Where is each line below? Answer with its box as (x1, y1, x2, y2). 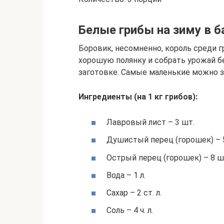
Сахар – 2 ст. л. (106, 187, 161, 197)
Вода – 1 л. (106, 170, 145, 180)
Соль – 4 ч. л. (106, 205, 153, 215)
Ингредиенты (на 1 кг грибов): (78, 92, 197, 101)
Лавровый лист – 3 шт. (106, 117, 194, 127)
